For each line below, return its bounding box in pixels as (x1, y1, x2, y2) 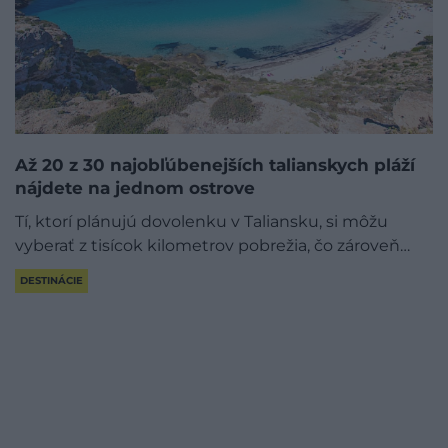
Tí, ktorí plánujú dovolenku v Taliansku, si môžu (15, 211, 388, 231)
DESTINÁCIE (20, 273, 83, 287)
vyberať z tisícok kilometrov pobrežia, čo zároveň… (15, 235, 410, 255)
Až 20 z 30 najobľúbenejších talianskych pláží (15, 154, 415, 175)
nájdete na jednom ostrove (15, 177, 255, 198)
